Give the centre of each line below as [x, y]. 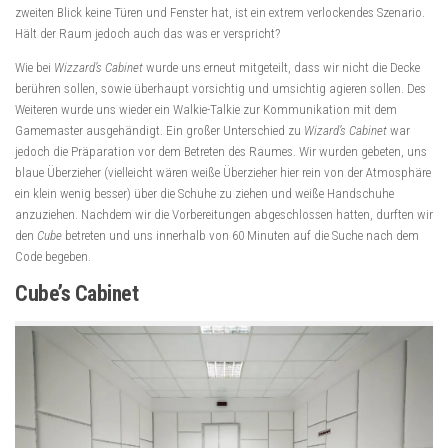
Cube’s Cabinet [76, 294]
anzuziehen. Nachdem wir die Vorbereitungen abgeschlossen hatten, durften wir [224, 214]
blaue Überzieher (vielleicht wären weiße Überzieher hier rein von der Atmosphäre [223, 172]
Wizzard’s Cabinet [98, 67]
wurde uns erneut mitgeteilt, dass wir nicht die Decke [281, 67]
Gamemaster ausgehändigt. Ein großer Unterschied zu [159, 130]
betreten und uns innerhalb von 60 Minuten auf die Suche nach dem [240, 235]
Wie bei [34, 67]
